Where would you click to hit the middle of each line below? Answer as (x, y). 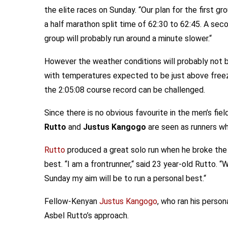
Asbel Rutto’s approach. (87, 216)
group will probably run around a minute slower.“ (128, 38)
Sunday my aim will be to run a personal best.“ (125, 178)
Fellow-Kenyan (72, 201)
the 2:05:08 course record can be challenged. (125, 90)
